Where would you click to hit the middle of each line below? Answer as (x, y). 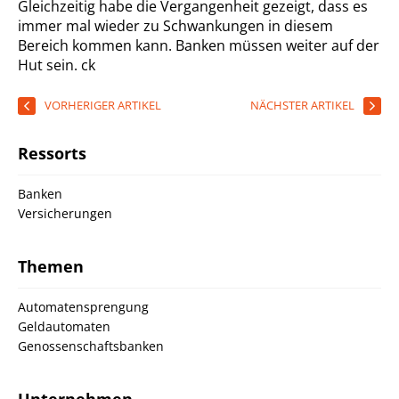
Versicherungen (65, 213)
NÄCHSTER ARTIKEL (302, 105)
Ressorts (52, 153)
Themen (51, 266)
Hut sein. (49, 65)
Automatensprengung (83, 307)
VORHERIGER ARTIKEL (103, 105)
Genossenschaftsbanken (91, 346)
